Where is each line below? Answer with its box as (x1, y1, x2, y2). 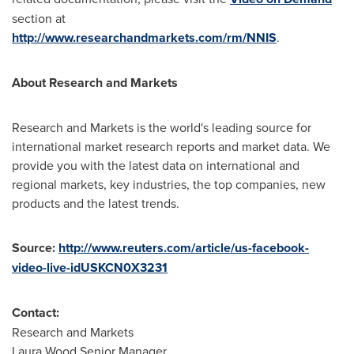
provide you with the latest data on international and (12, 156, 299, 175)
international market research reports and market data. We (12, 137, 330, 156)
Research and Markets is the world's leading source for (12, 119, 311, 137)
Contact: (12, 303, 59, 322)
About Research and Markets (12, 73, 178, 92)
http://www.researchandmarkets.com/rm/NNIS (12, 28, 277, 47)
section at (12, 9, 66, 28)
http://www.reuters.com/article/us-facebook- (58, 239, 309, 258)
